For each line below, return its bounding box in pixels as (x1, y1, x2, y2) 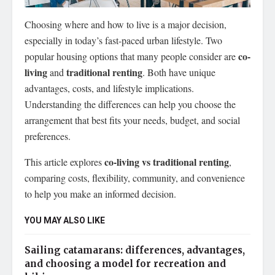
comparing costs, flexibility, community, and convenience (25, 171, 245, 184)
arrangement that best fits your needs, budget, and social (25, 113, 240, 126)
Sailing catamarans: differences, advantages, (25, 244, 245, 256)
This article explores (25, 155, 104, 168)
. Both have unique (142, 65, 215, 79)
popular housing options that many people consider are (25, 49, 238, 63)
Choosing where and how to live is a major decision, (25, 17, 227, 31)
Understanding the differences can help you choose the (25, 97, 236, 110)
